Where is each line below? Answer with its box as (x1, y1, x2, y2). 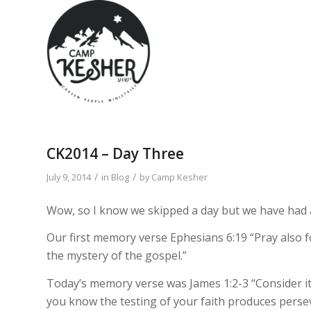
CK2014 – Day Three (47, 144, 184, 163)
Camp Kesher (151, 171, 208, 183)
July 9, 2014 (47, 171, 91, 183)
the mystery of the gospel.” (47, 248, 187, 264)
